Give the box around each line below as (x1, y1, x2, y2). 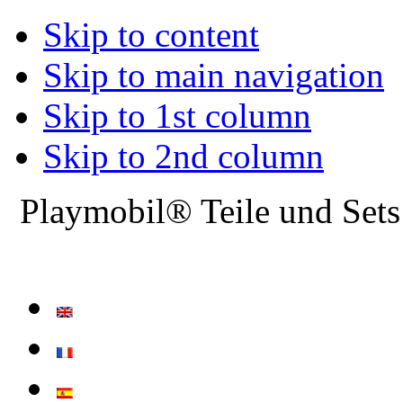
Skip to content (43, 15, 259, 54)
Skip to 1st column (43, 96, 311, 135)
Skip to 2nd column (43, 137, 324, 175)
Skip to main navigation (43, 56, 384, 94)
